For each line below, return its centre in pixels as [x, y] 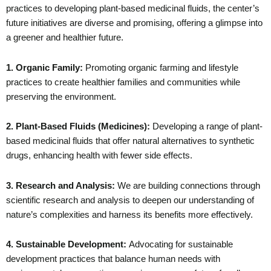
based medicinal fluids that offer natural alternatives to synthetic [130, 141]
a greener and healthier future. [65, 38]
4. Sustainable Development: [67, 245]
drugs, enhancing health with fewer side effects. [99, 156]
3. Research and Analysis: [60, 185]
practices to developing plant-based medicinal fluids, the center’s [133, 9]
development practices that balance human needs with [113, 259]
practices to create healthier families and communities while [123, 82]
